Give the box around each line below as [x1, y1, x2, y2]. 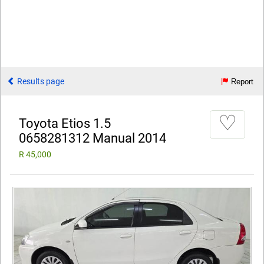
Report [229, 77, 253, 86]
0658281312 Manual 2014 [19, 130, 166, 146]
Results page [15, 77, 64, 86]
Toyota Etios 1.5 [19, 115, 111, 131]
